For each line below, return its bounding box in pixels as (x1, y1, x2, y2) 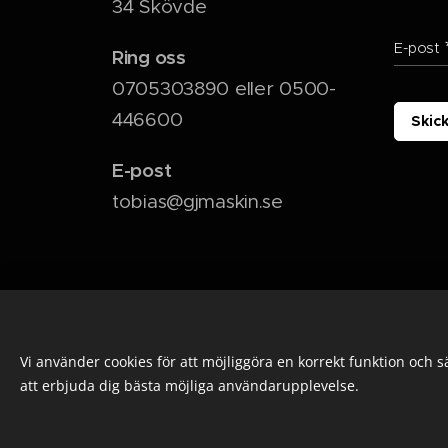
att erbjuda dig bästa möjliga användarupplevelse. (20, 376, 359, 395)
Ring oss (112, 45, 186, 70)
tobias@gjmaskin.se (112, 190, 283, 214)
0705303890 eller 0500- (112, 77, 336, 101)
